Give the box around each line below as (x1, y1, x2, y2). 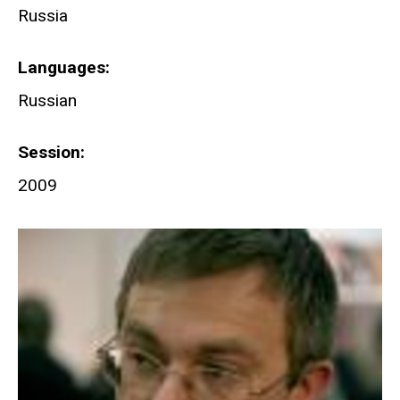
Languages (18, 56, 105, 78)
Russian (18, 90, 77, 112)
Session (18, 141, 80, 162)
